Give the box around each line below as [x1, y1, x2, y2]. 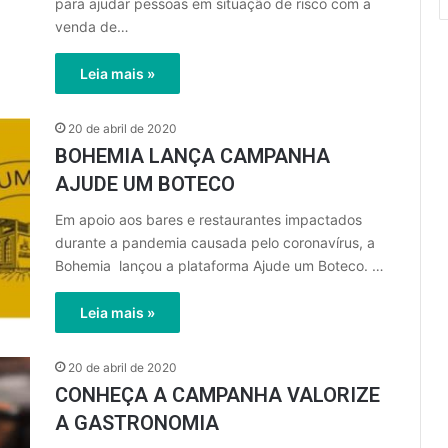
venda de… [55, 18, 129, 35]
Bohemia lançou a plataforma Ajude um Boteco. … [55, 257, 384, 274]
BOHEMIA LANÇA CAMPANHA [55, 144, 330, 168]
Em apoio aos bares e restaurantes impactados [55, 211, 362, 228]
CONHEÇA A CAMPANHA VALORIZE [55, 383, 380, 407]
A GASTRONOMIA [55, 411, 219, 435]
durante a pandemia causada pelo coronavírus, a [55, 234, 375, 251]
